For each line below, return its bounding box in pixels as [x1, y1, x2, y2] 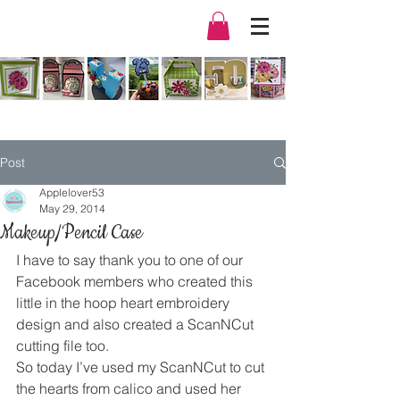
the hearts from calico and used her [16, 379, 245, 398]
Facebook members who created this [16, 272, 256, 291]
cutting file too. [16, 337, 109, 355]
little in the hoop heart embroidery [16, 294, 233, 312]
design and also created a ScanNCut [16, 315, 257, 334]
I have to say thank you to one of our [16, 251, 246, 270]
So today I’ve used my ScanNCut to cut [16, 358, 268, 377]
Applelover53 [39, 186, 104, 200]
